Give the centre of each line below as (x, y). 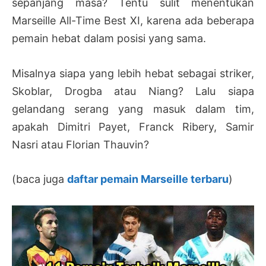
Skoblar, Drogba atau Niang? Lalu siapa (133, 91)
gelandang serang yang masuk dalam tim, (133, 109)
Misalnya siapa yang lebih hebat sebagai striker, (133, 73)
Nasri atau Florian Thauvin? (80, 144)
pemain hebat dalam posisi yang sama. (109, 38)
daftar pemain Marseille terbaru (148, 179)
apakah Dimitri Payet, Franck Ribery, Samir (133, 126)
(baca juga (39, 179)
